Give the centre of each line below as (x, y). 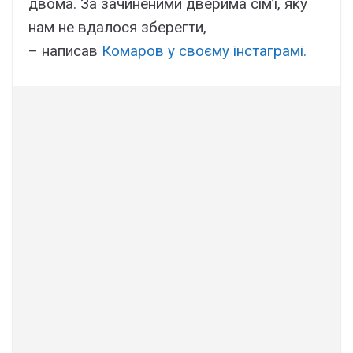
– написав (65, 51)
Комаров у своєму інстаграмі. (204, 51)
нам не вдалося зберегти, (117, 28)
